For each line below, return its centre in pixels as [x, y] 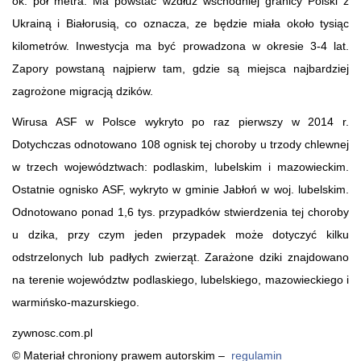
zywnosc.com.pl [52, 332]
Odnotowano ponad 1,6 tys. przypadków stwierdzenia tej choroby [180, 212]
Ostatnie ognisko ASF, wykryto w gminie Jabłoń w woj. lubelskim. [180, 189]
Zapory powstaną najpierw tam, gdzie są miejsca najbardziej [180, 68]
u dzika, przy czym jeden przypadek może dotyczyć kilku [180, 234]
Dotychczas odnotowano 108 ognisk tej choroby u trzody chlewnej [180, 144]
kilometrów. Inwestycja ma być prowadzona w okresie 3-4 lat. [180, 46]
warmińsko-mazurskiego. [76, 302]
